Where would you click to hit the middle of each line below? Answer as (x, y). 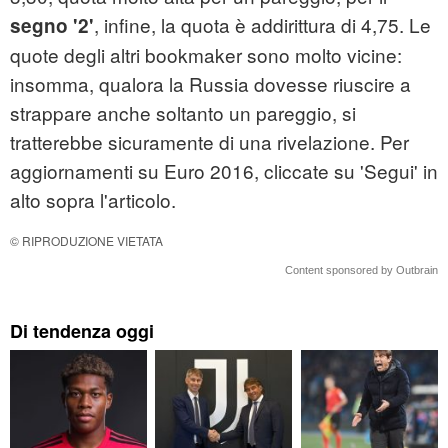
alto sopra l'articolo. (93, 200)
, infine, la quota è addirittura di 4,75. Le (262, 25)
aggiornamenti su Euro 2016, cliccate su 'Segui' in (224, 171)
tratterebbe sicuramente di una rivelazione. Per (209, 142)
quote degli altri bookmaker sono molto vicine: (206, 55)
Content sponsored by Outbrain (361, 270)
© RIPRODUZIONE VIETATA (86, 241)
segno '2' (52, 26)
